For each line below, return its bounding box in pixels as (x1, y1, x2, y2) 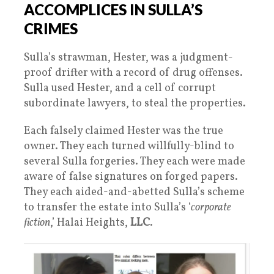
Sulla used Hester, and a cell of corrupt (24, 80, 216, 96)
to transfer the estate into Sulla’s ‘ (24, 199, 191, 215)
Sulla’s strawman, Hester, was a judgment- (24, 50, 233, 65)
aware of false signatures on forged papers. (24, 169, 238, 185)
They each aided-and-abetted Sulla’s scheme (24, 184, 245, 200)
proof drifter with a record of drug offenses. (24, 65, 243, 81)
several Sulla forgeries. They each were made (24, 154, 245, 169)
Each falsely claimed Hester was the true (24, 123, 223, 139)
